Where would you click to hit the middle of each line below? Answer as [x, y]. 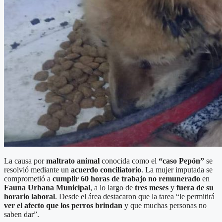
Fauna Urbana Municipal [47, 187]
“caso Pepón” [181, 161]
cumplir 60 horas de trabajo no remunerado [126, 178]
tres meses [152, 187]
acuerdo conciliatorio [106, 169]
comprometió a [28, 178]
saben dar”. [22, 214]
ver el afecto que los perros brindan [63, 205]
